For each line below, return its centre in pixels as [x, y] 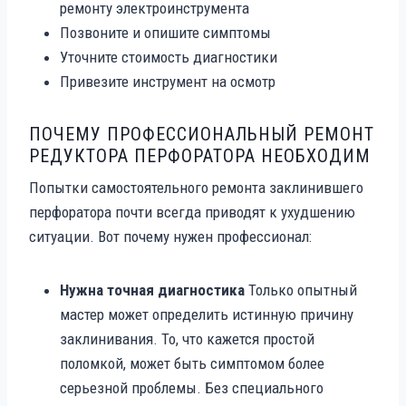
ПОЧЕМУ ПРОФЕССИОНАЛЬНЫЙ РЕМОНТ [202, 134]
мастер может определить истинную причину [207, 314]
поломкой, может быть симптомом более [192, 363]
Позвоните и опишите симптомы [165, 32]
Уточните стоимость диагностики [169, 57]
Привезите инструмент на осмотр [168, 81]
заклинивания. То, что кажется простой [187, 338]
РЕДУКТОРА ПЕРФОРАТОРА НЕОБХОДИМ [200, 155]
